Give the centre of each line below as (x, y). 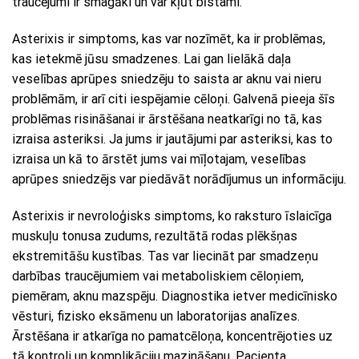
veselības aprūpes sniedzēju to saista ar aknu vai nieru (167, 79)
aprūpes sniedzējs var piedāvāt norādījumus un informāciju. (179, 179)
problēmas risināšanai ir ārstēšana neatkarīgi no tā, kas (167, 119)
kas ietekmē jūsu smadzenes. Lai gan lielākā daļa (151, 59)
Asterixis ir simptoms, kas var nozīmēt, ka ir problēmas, (169, 39)
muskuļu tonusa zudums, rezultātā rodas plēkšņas (155, 236)
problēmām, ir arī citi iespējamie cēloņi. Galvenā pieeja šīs (173, 99)
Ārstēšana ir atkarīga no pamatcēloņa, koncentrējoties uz (172, 337)
